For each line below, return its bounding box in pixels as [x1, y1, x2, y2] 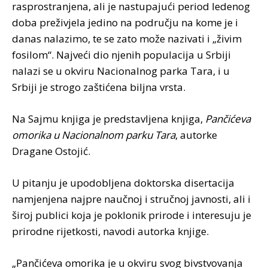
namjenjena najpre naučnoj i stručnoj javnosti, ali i [12, 191, 251, 206]
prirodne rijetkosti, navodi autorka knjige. [12, 224, 209, 238]
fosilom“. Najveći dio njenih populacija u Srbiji [12, 47, 231, 62]
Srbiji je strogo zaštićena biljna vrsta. [12, 80, 185, 94]
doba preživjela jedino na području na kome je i [12, 15, 238, 29]
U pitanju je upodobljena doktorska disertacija [12, 175, 234, 190]
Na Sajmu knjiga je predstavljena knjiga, [12, 111, 205, 126]
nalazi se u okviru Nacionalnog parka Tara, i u [12, 63, 230, 78]
